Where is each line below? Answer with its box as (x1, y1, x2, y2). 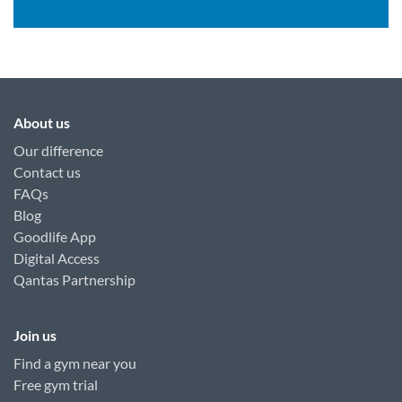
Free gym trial (13, 376, 98, 394)
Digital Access (13, 249, 100, 267)
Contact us (13, 163, 81, 181)
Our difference (13, 142, 103, 160)
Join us (13, 327, 57, 345)
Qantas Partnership (13, 271, 135, 289)
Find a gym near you (13, 354, 136, 372)
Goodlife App (13, 228, 96, 246)
